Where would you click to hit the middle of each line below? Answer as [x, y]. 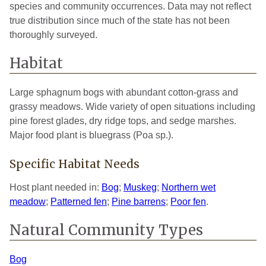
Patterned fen [79, 201]
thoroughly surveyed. [53, 34]
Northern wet [189, 187]
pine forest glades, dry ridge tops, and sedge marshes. [123, 121]
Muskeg [140, 187]
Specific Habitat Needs [75, 164]
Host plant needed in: [56, 187]
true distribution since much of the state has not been [120, 20]
